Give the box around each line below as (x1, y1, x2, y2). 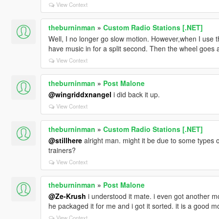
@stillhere (48, 135, 82, 145)
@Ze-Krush (48, 191, 86, 201)
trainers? (48, 145, 76, 155)
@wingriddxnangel (48, 89, 111, 99)
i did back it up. (111, 89, 160, 99)
